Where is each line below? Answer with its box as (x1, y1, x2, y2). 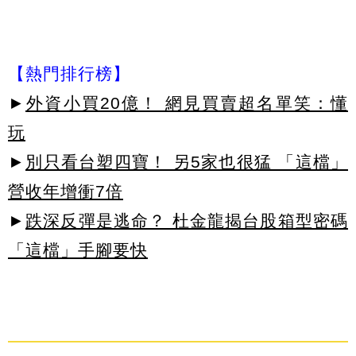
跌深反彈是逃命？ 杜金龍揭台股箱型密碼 (25, 211, 348, 230)
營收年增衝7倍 (8, 182, 123, 201)
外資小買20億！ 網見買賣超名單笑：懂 (25, 94, 348, 113)
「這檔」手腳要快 (8, 241, 148, 260)
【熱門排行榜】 (8, 64, 130, 83)
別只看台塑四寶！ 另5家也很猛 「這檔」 (25, 153, 348, 172)
